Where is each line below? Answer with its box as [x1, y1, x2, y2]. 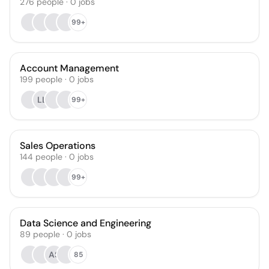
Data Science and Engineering [20, 217, 151, 229]
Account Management [20, 62, 119, 74]
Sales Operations [20, 139, 95, 152]
